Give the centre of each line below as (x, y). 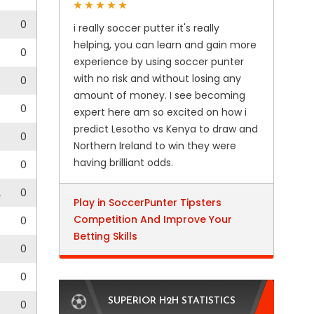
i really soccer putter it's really (146, 28)
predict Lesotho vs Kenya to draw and (165, 129)
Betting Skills (105, 236)
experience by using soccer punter (158, 62)
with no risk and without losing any (157, 78)
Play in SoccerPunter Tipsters (147, 203)
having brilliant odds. (123, 163)
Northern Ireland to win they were (155, 146)
